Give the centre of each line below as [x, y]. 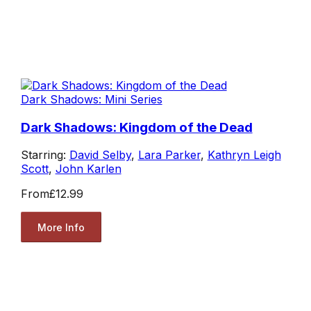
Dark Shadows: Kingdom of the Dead [136, 127]
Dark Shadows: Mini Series [91, 99]
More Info [61, 227]
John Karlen [88, 169]
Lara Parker [169, 155]
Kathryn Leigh [244, 155]
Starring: [45, 155]
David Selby [100, 155]
